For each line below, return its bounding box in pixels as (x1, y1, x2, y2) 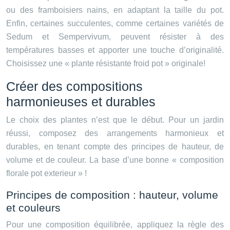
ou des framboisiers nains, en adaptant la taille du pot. (6, 6, 224, 15)
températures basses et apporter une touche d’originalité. (6, 46, 224, 55)
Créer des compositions (6, 79, 143, 94)
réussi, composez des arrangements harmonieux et (6, 129, 224, 138)
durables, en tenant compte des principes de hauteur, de (6, 142, 224, 151)
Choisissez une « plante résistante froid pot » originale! (6, 59, 205, 68)
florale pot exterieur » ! (6, 169, 87, 178)
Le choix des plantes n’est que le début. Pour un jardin (6, 116, 224, 125)
